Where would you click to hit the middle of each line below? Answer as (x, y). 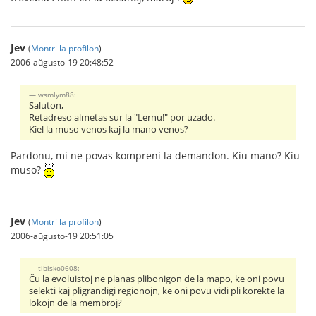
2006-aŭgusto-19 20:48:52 (62, 62)
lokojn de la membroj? (76, 303)
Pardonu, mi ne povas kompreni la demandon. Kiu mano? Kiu (155, 155)
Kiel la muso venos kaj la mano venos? (109, 129)
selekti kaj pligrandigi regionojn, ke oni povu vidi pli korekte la (157, 291)
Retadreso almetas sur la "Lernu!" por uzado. (122, 117)
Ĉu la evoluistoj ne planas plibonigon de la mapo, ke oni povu (157, 279)
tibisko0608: (59, 268)
